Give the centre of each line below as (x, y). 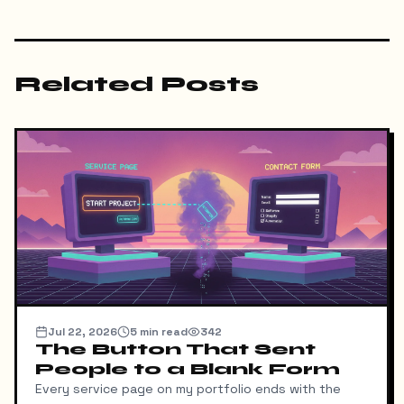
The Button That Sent (175, 349)
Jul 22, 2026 (83, 331)
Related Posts (137, 84)
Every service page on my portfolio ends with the (188, 388)
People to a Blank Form (188, 368)
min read (162, 331)
